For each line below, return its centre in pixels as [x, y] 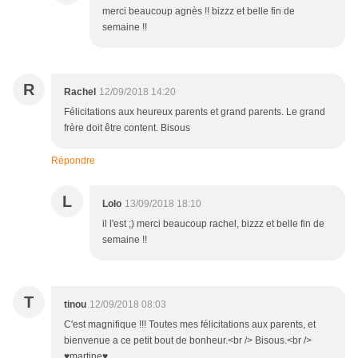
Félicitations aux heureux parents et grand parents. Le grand [195, 112]
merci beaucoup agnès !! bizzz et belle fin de [199, 12]
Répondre [73, 161]
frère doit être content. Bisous [127, 128]
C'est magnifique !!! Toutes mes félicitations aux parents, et [190, 325]
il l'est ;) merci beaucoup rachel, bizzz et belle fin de [213, 224]
